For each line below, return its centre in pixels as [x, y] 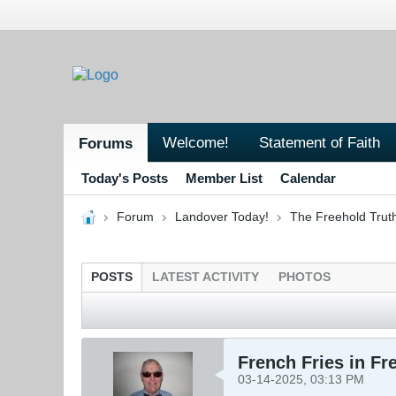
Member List [224, 178]
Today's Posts [125, 178]
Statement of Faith [320, 142]
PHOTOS [305, 277]
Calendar [308, 178]
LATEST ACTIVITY [206, 277]
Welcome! [196, 142]
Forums [106, 143]
